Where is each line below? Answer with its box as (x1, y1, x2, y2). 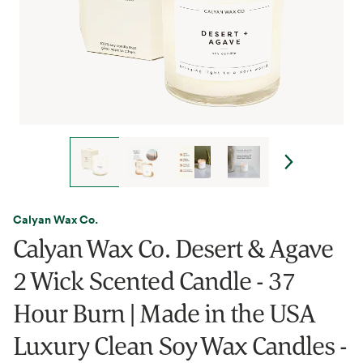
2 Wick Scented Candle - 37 (13, 263, 297, 297)
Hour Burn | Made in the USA (13, 296, 316, 330)
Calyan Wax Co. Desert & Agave (13, 231, 334, 265)
